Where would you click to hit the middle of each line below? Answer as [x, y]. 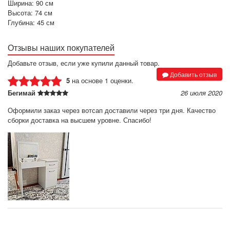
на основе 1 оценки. [103, 80]
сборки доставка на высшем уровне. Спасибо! [80, 120]
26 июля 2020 [202, 93]
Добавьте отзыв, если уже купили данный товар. [84, 63]
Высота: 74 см [30, 12]
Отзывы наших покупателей [61, 47]
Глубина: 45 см [31, 22]
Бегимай [23, 93]
